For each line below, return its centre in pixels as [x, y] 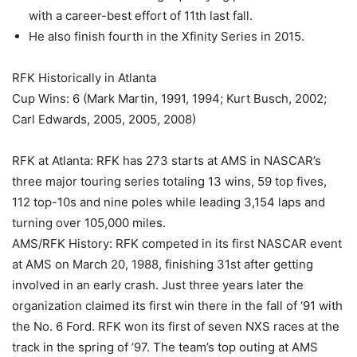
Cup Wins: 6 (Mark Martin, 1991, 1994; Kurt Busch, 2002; [169, 98]
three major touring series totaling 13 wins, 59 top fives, [169, 181]
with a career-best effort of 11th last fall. [141, 15]
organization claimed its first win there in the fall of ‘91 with [177, 305]
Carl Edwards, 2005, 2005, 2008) [104, 119]
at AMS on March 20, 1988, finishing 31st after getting [163, 264]
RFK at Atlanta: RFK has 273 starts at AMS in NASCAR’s [167, 160]
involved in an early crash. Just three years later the [158, 284]
